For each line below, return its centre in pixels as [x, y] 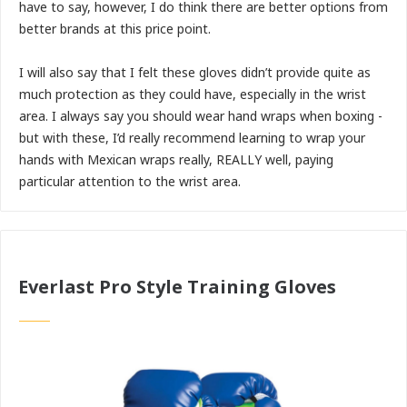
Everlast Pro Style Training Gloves [177, 287]
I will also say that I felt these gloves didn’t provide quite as [195, 73]
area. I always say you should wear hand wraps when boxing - [201, 116]
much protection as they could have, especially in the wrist [193, 94]
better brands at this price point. [115, 29]
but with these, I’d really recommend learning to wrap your [192, 138]
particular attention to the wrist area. [130, 182]
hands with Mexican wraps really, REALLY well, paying [176, 160]
